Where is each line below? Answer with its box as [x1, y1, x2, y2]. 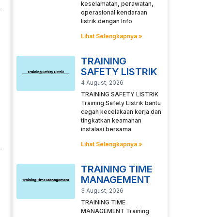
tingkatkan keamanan [80, 117, 141, 124]
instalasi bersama [80, 125, 131, 133]
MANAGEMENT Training [80, 207, 149, 215]
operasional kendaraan [80, 9, 147, 16]
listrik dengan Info [80, 17, 132, 25]
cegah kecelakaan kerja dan [80, 108, 161, 116]
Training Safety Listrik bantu [80, 99, 161, 107]
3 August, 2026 [80, 187, 124, 195]
